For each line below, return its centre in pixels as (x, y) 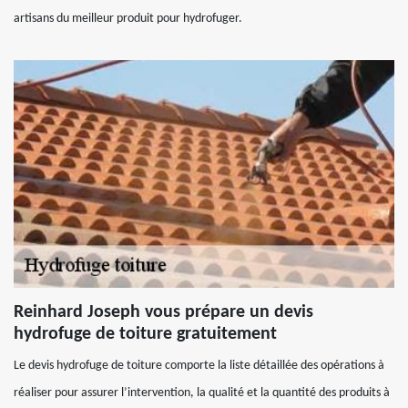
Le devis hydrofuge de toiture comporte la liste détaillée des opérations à (199, 366)
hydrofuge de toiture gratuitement (145, 334)
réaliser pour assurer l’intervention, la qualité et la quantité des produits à (202, 393)
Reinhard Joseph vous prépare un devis (163, 312)
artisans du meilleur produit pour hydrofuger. (128, 19)
